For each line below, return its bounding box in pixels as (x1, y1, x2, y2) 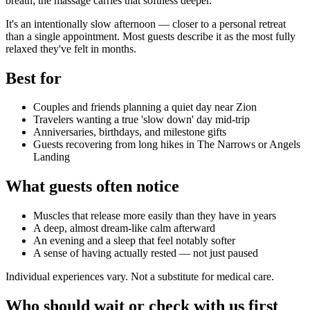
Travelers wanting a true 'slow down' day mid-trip (33, 113, 250, 126)
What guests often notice (6, 177, 179, 196)
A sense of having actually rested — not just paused (33, 247, 258, 259)
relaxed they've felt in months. (6, 42, 136, 55)
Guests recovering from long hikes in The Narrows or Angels (33, 138, 300, 151)
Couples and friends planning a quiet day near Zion (33, 101, 257, 113)
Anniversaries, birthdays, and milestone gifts (33, 126, 226, 138)
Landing (33, 151, 70, 163)
